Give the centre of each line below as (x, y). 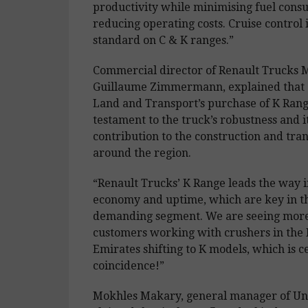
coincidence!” (128, 265)
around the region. (142, 153)
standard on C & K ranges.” (163, 40)
